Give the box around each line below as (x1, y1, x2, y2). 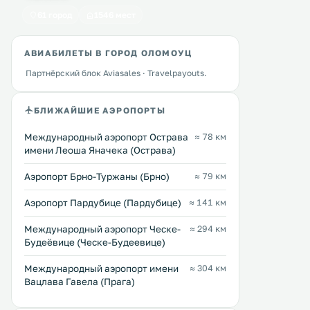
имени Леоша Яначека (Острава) (24, 145, 176, 156)
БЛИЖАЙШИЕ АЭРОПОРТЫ (34, 104, 165, 116)
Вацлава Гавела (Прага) (24, 276, 135, 287)
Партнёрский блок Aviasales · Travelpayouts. (26, 68, 207, 78)
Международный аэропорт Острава (24, 131, 188, 143)
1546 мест (94, 10, 136, 20)
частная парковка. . (197, 17, 282, 27)
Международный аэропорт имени (24, 263, 179, 274)
